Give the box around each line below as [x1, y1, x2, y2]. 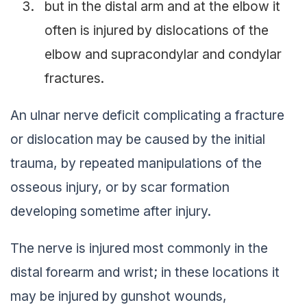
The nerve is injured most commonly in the [10, 239, 268, 256]
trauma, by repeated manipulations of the [10, 154, 262, 171]
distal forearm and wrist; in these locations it [10, 263, 280, 280]
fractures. [45, 69, 104, 86]
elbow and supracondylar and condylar [45, 45, 282, 62]
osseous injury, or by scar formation [10, 178, 230, 195]
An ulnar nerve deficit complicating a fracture [10, 106, 284, 123]
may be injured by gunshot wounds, [10, 287, 227, 304]
